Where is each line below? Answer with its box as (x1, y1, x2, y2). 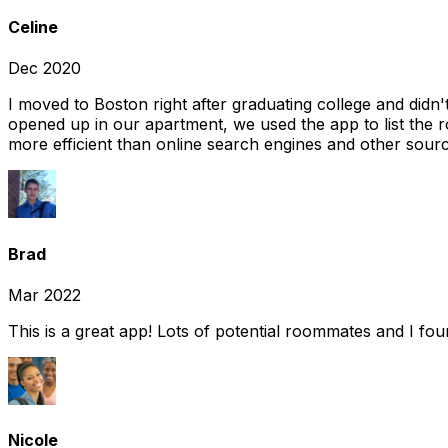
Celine (8, 17, 58, 38)
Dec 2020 (8, 58, 81, 79)
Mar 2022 (8, 284, 81, 305)
